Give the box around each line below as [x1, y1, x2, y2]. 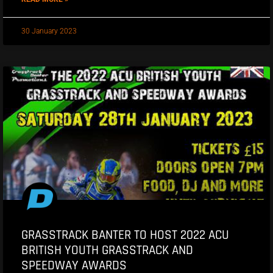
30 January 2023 [21, 26, 77, 35]
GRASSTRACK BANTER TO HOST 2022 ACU [21, 226, 229, 243]
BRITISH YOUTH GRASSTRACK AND [21, 241, 193, 258]
